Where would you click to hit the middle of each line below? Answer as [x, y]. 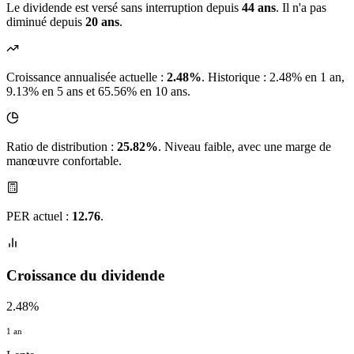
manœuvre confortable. [64, 161]
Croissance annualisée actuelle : [87, 77]
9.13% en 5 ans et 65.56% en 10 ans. [98, 92]
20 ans [102, 22]
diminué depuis [46, 22]
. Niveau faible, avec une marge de [245, 147]
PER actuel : [39, 217]
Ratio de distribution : [62, 147]
